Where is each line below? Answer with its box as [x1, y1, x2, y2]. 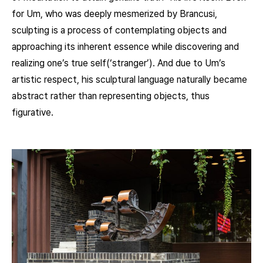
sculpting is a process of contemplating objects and [12, 24, 227, 36]
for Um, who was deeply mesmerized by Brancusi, [12, 8, 217, 19]
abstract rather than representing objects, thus [12, 90, 210, 102]
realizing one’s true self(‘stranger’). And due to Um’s [12, 57, 225, 69]
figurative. [12, 106, 53, 118]
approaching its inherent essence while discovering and [12, 41, 239, 52]
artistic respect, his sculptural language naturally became [12, 73, 247, 85]
